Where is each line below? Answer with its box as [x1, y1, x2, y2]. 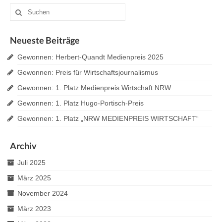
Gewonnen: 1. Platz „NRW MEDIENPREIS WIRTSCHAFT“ [17, 114, 199, 122]
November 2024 [17, 189, 68, 197]
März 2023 [17, 205, 51, 213]
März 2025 [17, 174, 51, 182]
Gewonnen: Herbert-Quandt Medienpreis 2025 [17, 53, 164, 61]
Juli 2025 [17, 159, 46, 166]
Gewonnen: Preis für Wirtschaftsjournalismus [17, 68, 158, 76]
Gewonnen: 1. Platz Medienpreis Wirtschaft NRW [17, 84, 171, 92]
